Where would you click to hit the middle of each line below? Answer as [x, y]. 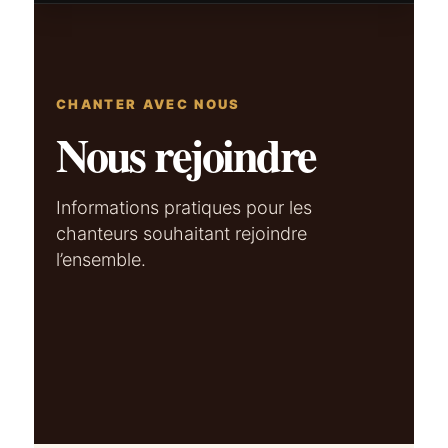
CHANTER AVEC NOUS [148, 104]
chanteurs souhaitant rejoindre [182, 234]
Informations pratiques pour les [184, 208]
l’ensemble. [101, 260]
